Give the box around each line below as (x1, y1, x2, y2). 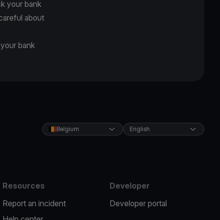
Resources (2, 180, 45, 191)
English (129, 125, 150, 133)
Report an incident (2, 198, 66, 208)
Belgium (56, 125, 79, 133)
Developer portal (109, 198, 167, 208)
